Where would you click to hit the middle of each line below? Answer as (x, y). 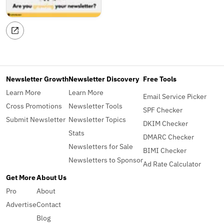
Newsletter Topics (97, 119)
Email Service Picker (175, 96)
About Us (51, 177)
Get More (21, 177)
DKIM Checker (165, 123)
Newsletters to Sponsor (106, 159)
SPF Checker (163, 109)
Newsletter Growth (37, 78)
